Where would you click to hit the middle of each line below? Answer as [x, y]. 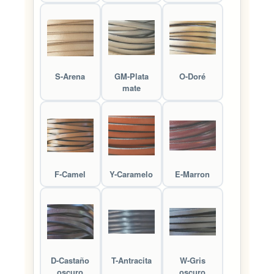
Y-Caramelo [131, 174]
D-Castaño [70, 260]
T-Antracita [131, 260]
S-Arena [70, 76]
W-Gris [192, 260]
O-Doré [193, 76]
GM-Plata [131, 76]
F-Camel [70, 174]
